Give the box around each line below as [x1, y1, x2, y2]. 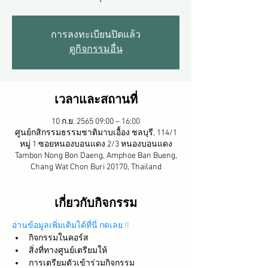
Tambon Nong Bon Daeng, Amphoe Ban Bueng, [14, 151, 177, 161]
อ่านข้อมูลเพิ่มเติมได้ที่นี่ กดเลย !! [12, 221, 135, 231]
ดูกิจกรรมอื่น [69, 44, 123, 56]
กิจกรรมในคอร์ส [29, 233, 89, 243]
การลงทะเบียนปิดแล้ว [51, 29, 141, 41]
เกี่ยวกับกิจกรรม [54, 195, 137, 209]
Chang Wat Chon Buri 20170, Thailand [30, 162, 162, 172]
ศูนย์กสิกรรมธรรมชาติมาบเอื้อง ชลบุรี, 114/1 [14, 128, 177, 138]
